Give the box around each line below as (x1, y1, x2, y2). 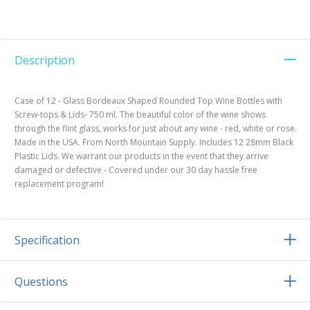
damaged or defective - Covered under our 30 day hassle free (15, 164, 257, 176)
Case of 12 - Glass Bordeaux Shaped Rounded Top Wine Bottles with (15, 95, 282, 107)
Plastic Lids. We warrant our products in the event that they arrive (15, 150, 268, 163)
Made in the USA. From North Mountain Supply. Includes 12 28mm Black (15, 136, 293, 149)
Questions (15, 274, 68, 290)
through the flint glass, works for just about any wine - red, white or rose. (15, 122, 297, 135)
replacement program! (15, 178, 104, 190)
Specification (15, 232, 80, 248)
